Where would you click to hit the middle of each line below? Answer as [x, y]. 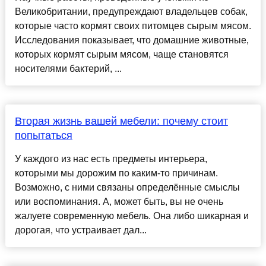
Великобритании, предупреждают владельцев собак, [131, 12]
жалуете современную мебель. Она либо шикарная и [132, 216]
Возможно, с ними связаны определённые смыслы [127, 188]
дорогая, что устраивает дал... [80, 230]
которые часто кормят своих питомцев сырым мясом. [133, 26]
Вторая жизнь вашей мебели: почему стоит [121, 121]
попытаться [43, 136]
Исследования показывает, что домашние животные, [132, 40]
